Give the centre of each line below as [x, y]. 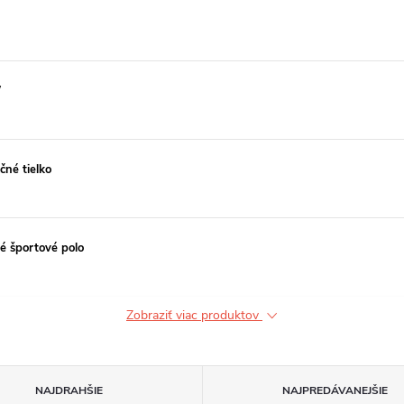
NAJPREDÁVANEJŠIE [335, 390]
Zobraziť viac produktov [194, 315]
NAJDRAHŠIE [69, 390]
